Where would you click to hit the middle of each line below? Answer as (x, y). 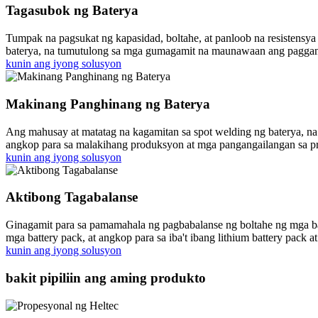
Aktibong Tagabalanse (72, 197)
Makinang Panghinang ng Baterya (108, 104)
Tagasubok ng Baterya (72, 11)
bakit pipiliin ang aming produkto (106, 278)
